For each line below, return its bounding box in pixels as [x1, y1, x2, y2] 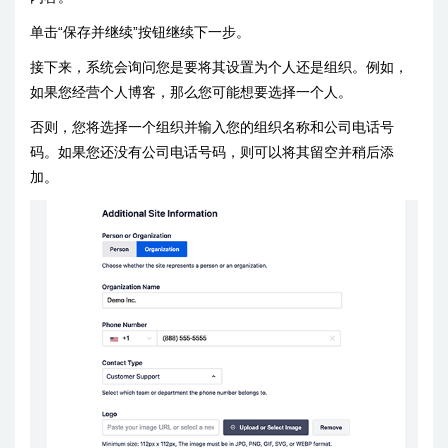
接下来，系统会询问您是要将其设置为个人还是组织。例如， [30, 59, 408, 76]
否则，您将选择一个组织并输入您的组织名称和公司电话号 [30, 119, 394, 136]
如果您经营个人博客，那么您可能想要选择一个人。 [30, 84, 352, 101]
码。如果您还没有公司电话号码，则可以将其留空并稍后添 [30, 144, 394, 161]
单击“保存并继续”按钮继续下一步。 [30, 24, 250, 41]
